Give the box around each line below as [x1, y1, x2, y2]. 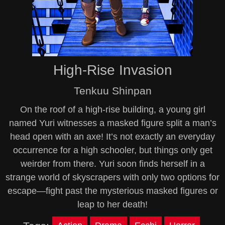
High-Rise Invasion [53, 62, 172, 78]
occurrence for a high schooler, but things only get [13, 145, 212, 155]
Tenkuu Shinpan [73, 85, 152, 96]
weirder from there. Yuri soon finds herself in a [20, 159, 205, 169]
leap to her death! [77, 199, 148, 209]
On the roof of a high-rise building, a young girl [20, 104, 205, 115]
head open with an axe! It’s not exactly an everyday [10, 132, 215, 142]
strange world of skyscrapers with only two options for [6, 172, 219, 182]
